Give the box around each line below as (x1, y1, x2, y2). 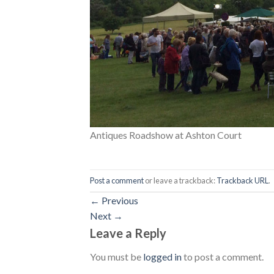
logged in (143, 250, 182, 262)
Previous (100, 194, 138, 206)
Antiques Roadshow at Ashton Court (90, 128, 242, 141)
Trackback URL (217, 175, 268, 185)
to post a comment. (182, 250, 264, 262)
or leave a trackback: (144, 175, 217, 185)
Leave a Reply (90, 225, 169, 240)
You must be (90, 250, 143, 262)
